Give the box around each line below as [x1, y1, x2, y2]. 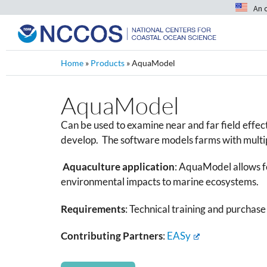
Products [91, 58, 125, 68]
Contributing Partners [61, 229, 163, 243]
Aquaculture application [63, 160, 175, 173]
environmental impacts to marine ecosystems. [61, 175, 262, 188]
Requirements [61, 202, 125, 215]
